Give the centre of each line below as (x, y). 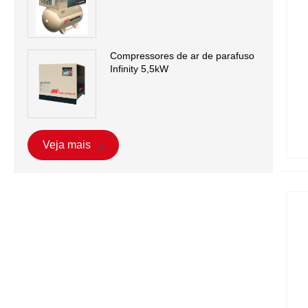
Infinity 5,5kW (139, 68)
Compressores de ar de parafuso (182, 55)
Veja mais (68, 144)
